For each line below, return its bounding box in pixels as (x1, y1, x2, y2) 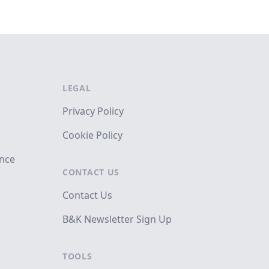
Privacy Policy (62, 104, 124, 118)
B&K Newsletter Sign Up (62, 213, 172, 226)
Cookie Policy (62, 128, 122, 142)
